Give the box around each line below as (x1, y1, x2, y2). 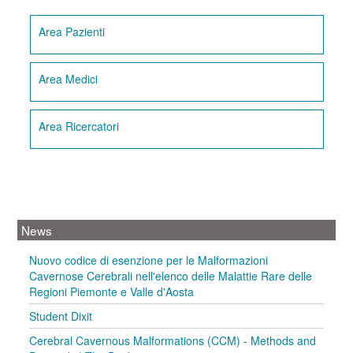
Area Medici (39, 71, 98, 87)
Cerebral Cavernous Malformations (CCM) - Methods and (29, 333, 317, 348)
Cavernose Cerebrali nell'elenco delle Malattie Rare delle (29, 268, 313, 284)
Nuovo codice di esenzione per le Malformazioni (29, 252, 269, 268)
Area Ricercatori (39, 118, 120, 134)
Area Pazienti (39, 24, 106, 39)
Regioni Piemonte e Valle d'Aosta (29, 284, 195, 299)
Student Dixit (29, 308, 93, 324)
